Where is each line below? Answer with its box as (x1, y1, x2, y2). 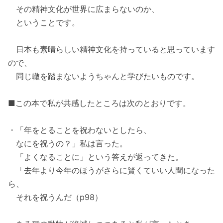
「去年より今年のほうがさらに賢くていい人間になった (8, 165, 215, 176)
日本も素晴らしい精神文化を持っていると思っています (8, 44, 215, 55)
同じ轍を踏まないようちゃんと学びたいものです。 (8, 71, 199, 82)
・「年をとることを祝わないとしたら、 (8, 125, 151, 135)
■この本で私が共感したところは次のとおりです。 (8, 98, 191, 109)
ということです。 (8, 17, 80, 28)
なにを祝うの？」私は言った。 (8, 138, 127, 149)
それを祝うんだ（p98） (8, 192, 103, 203)
